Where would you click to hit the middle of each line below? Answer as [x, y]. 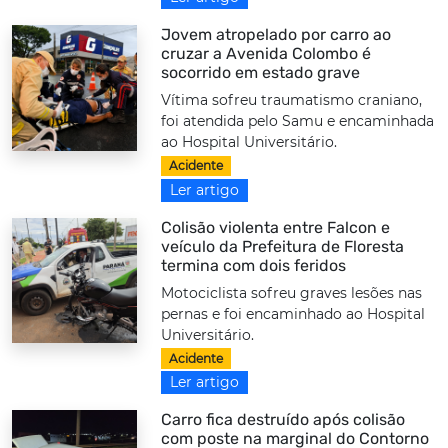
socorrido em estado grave [261, 73]
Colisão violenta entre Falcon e [276, 227]
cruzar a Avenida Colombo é [266, 54]
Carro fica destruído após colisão [283, 419]
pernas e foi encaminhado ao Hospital [293, 313]
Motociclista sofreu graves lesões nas [292, 292]
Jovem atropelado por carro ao [276, 35]
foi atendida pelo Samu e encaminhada [298, 121]
